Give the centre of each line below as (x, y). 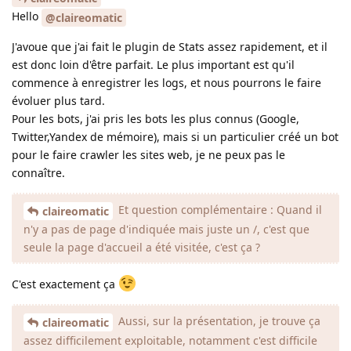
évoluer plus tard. (58, 101)
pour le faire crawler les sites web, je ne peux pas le (148, 155)
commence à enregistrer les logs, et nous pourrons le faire (166, 83)
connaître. (38, 173)
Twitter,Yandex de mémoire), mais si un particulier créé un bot (175, 137)
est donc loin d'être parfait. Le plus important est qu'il (153, 65)
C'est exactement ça (65, 284)
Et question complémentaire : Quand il (219, 210)
